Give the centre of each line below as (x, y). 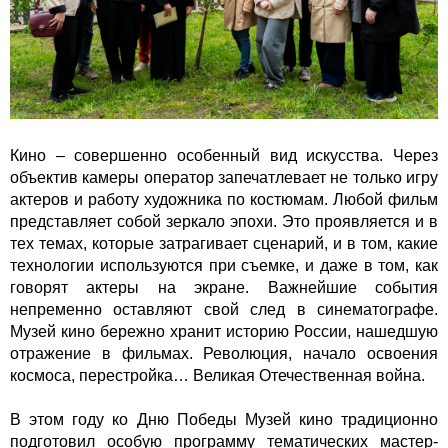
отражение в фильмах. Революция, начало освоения (224, 354)
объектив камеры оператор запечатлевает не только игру (224, 178)
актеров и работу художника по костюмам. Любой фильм (224, 200)
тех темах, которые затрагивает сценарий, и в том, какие (224, 244)
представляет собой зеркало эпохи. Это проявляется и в (224, 222)
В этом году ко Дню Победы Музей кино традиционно (224, 420)
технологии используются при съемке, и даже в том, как (224, 266)
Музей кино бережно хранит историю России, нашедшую (224, 332)
